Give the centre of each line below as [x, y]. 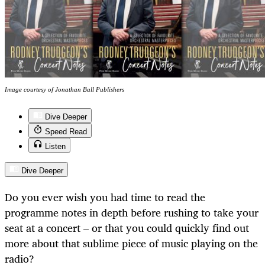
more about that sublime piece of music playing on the [131, 243]
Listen [55, 147]
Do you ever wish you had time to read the [105, 197]
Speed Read [66, 132]
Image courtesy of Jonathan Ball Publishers [64, 90]
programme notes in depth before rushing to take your [132, 212]
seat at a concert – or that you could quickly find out [127, 227]
